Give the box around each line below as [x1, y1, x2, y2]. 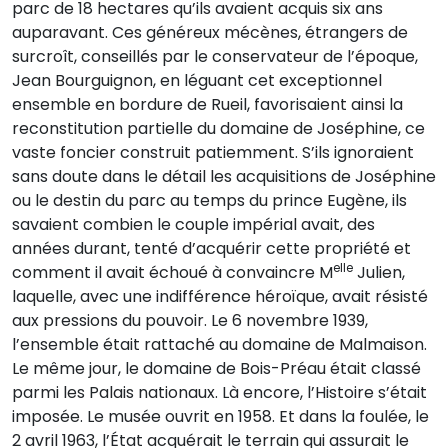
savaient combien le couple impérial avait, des [12, 212, 375, 236]
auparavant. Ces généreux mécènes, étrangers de [12, 20, 408, 44]
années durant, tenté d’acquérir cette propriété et [12, 236, 411, 260]
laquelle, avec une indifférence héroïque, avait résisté [12, 284, 428, 308]
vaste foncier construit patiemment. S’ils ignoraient [12, 140, 414, 164]
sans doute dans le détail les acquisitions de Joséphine [12, 164, 436, 188]
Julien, [353, 260, 405, 284]
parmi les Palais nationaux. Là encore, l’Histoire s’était [12, 380, 427, 404]
